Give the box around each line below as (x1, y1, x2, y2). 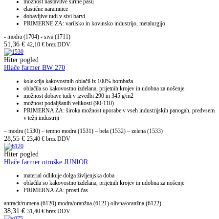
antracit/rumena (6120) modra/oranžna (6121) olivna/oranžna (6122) (4, 200, 161, 207)
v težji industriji (23, 114, 59, 122)
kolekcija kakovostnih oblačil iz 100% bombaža (23, 78, 133, 85)
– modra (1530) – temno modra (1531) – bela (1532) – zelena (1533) (4, 128, 163, 135)
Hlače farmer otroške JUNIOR (4, 158, 88, 166)
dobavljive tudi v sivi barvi (23, 13, 85, 20)
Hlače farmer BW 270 (4, 64, 65, 72)
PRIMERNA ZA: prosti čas (23, 187, 88, 194)
